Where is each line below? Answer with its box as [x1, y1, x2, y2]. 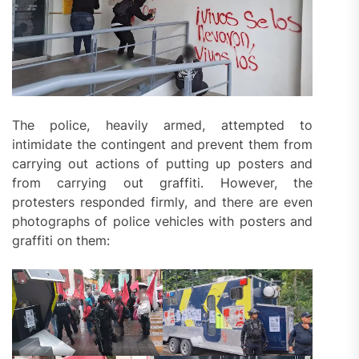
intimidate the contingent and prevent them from [12, 135, 313, 152]
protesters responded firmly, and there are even [12, 193, 313, 210]
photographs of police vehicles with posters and [12, 212, 313, 229]
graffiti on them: [12, 232, 110, 248]
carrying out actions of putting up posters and [12, 155, 313, 171]
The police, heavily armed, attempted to [12, 116, 313, 133]
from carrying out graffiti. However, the [12, 174, 313, 191]
